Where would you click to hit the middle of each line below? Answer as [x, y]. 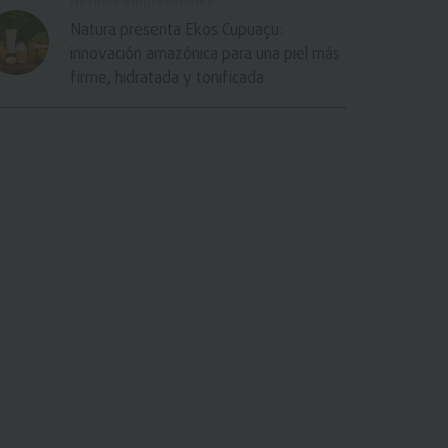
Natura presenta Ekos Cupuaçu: [176, 31]
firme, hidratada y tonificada [166, 79]
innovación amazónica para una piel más [204, 55]
